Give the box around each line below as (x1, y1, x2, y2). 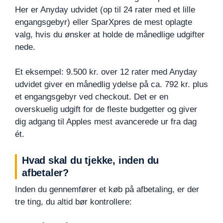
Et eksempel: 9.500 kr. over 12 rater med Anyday (15, 67, 197, 77)
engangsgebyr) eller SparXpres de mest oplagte (15, 17, 192, 27)
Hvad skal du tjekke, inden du (22, 155, 159, 166)
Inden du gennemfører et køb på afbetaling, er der (15, 185, 199, 195)
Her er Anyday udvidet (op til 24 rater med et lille (15, 4, 195, 14)
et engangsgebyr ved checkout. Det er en (15, 92, 168, 102)
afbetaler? (22, 167, 69, 179)
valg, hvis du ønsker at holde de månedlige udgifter (15, 29, 205, 39)
